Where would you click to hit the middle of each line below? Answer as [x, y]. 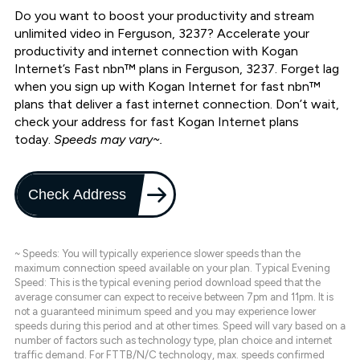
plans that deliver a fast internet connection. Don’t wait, [177, 104]
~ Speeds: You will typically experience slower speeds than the [157, 254]
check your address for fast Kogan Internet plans [157, 122]
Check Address [78, 194]
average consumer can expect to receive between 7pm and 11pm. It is [174, 297]
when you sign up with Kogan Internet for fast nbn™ [168, 87]
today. [34, 140]
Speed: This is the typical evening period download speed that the [168, 283]
